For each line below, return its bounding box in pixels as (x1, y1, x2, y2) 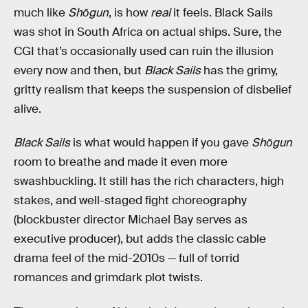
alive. (14, 101, 41, 116)
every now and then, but (14, 63, 144, 78)
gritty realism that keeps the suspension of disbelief (14, 82, 291, 97)
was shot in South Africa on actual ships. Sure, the (14, 24, 282, 39)
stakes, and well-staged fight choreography (14, 193, 247, 208)
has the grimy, (201, 63, 278, 78)
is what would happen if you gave (73, 135, 252, 151)
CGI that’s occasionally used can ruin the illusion (14, 43, 274, 58)
